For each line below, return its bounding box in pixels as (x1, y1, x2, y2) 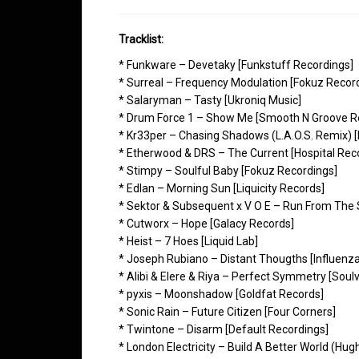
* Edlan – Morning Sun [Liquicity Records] (119, 181, 325, 195)
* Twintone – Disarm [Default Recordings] (119, 322, 329, 336)
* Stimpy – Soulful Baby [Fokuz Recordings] (119, 163, 337, 177)
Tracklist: (119, 32, 163, 46)
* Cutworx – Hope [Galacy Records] (119, 216, 294, 230)
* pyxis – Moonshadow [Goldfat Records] (119, 287, 324, 301)
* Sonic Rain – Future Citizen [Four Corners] (119, 305, 336, 318)
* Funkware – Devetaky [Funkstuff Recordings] (119, 58, 353, 71)
